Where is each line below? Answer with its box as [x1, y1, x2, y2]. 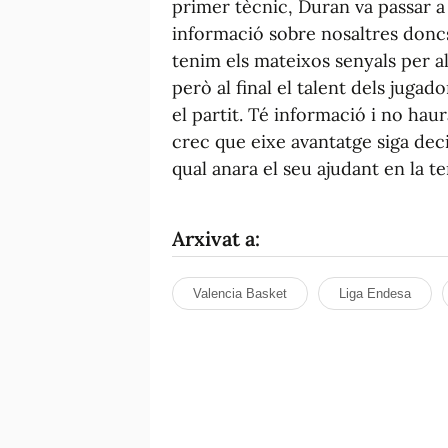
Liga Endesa [339, 285, 411, 301]
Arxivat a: [172, 225, 260, 251]
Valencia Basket [193, 285, 287, 301]
